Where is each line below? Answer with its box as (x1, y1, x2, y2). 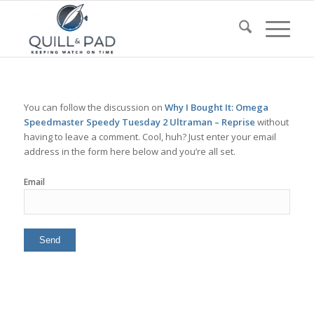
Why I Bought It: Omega (164, 101, 268, 114)
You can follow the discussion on (23, 101, 165, 114)
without (254, 116, 289, 129)
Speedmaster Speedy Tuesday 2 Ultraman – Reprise (23, 116, 255, 129)
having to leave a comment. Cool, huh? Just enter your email (23, 130, 276, 144)
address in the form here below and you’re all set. (23, 145, 235, 158)
